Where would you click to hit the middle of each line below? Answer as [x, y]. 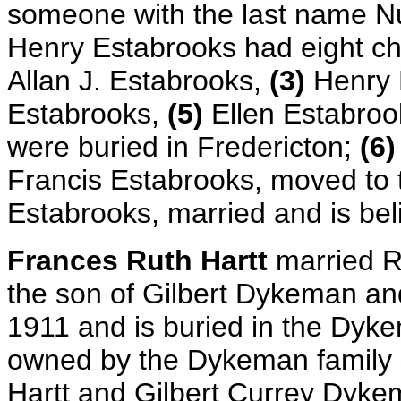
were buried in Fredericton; [183, 147]
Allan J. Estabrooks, [138, 81]
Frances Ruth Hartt [141, 260]
